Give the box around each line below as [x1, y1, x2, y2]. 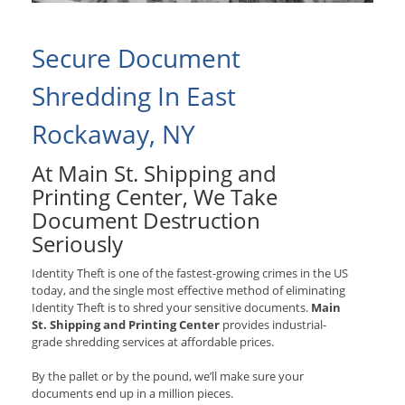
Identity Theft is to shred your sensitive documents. [32, 299, 311, 316]
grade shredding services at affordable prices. [32, 334, 274, 351]
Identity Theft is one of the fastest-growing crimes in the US [32, 265, 348, 282]
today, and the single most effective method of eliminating [32, 282, 345, 299]
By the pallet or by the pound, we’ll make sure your [32, 368, 304, 385]
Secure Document [32, 41, 240, 76]
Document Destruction [32, 205, 260, 236]
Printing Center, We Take [32, 182, 278, 212]
